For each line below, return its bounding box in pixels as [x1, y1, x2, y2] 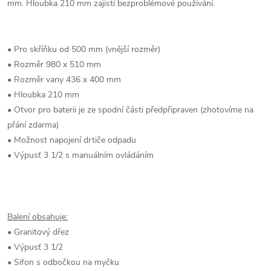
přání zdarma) [7, 119, 59, 131]
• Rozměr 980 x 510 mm [7, 58, 101, 70]
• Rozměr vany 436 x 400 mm [7, 73, 121, 85]
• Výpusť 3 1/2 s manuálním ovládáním [7, 149, 154, 161]
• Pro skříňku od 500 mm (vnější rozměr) [7, 43, 160, 55]
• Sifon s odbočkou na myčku [7, 256, 119, 268]
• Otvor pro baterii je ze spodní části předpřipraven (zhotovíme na [7, 103, 253, 116]
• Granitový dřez [7, 226, 69, 238]
